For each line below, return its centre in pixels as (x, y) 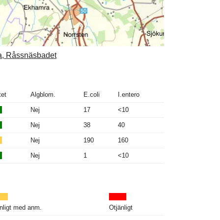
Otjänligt (121, 207)
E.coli (92, 94)
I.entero (129, 94)
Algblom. (43, 94)
